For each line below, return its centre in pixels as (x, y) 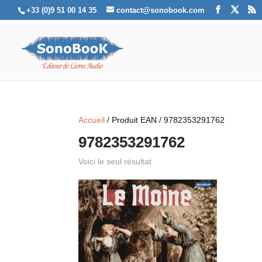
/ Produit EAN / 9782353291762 (165, 120)
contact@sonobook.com (161, 10)
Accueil (92, 120)
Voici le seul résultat (115, 161)
